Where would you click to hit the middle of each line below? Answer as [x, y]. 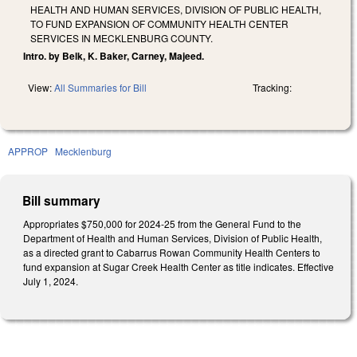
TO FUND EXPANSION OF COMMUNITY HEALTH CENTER [159, 23]
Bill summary [62, 200]
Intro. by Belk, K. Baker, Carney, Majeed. [114, 55]
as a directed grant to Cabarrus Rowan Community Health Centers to [172, 252]
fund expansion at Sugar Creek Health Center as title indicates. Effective [178, 266]
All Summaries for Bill [100, 87]
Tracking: [272, 87]
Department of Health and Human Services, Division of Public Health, [173, 237]
